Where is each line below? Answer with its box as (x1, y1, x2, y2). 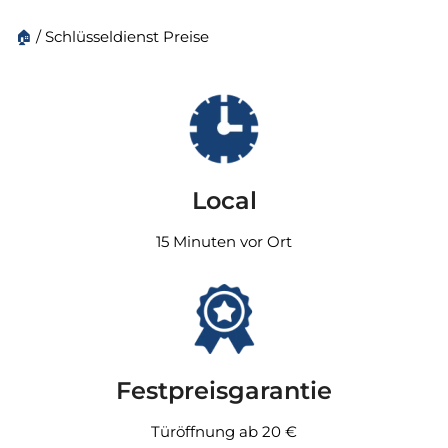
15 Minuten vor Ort (156, 232, 292, 251)
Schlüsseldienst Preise (45, 27, 209, 46)
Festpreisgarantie (116, 376, 332, 405)
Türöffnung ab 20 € (151, 422, 297, 441)
